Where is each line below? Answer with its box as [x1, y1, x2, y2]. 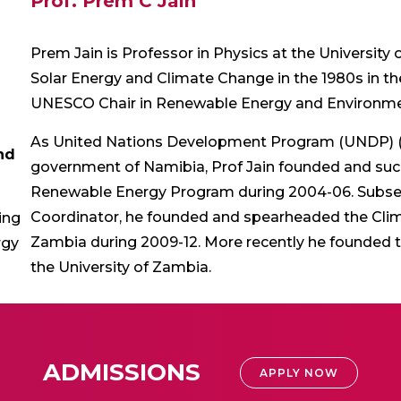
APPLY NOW [260, 366, 338, 380]
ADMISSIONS [43, 358, 200, 387]
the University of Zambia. [30, 259, 217, 276]
